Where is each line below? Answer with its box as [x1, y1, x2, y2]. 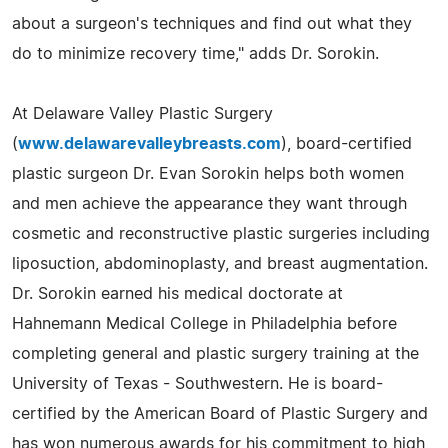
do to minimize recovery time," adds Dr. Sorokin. [12, 45, 379, 62]
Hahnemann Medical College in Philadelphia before [12, 315, 397, 332]
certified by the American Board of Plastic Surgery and [12, 405, 428, 422]
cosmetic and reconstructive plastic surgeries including [12, 225, 430, 242]
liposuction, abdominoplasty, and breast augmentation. [12, 255, 428, 272]
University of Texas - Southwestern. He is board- [12, 375, 383, 392]
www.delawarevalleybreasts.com [18, 135, 281, 152]
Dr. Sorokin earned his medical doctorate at [12, 285, 343, 302]
